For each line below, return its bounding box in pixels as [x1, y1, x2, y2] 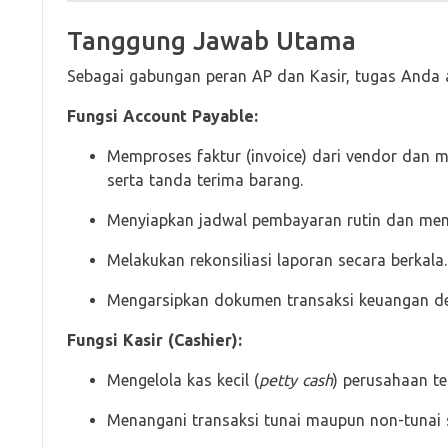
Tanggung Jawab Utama [67, 26, 356, 55]
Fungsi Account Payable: [67, 107, 258, 125]
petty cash [259, 371, 333, 389]
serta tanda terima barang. [107, 171, 303, 189]
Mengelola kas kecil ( [107, 371, 259, 389]
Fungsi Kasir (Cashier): [67, 331, 242, 349]
